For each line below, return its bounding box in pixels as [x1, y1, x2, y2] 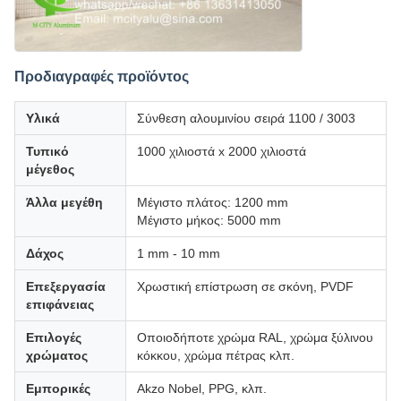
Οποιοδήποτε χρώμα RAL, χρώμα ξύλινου [137, 329, 373, 345]
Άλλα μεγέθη [26, 194, 103, 209]
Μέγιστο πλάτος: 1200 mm [137, 194, 288, 209]
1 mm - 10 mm [137, 245, 220, 260]
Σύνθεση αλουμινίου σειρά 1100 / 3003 [137, 110, 355, 125]
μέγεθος [26, 161, 74, 176]
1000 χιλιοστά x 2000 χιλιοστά [137, 143, 306, 158]
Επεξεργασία [26, 278, 106, 294]
